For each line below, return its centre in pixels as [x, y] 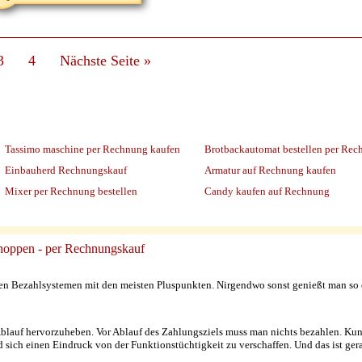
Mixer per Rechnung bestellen [71, 192]
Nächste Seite [102, 60]
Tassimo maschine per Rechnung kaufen [93, 149]
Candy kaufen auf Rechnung [267, 192]
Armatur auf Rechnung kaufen [270, 170]
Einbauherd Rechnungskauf [66, 170]
